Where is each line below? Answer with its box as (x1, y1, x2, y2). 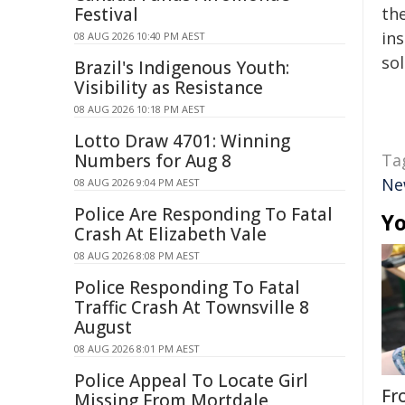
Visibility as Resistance (74, 76, 263, 99)
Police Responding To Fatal (74, 276, 300, 299)
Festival (74, 3, 138, 26)
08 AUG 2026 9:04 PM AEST (74, 175, 200, 189)
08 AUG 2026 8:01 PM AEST (74, 342, 200, 355)
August (74, 316, 132, 339)
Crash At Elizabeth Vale (74, 222, 267, 246)
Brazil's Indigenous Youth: (74, 56, 289, 80)
